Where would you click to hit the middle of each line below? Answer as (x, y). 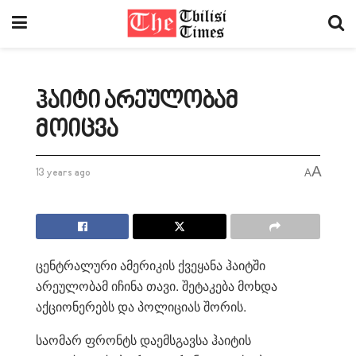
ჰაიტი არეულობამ (137, 101)
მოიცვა (77, 130)
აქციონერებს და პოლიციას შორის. (141, 306)
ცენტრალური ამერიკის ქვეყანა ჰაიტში (151, 265)
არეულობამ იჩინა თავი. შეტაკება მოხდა (157, 285)
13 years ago (63, 173)
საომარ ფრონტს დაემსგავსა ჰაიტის (143, 339)
